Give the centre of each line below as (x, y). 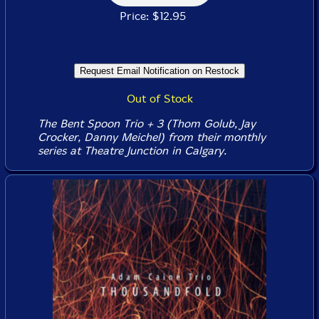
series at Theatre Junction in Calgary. (132, 151)
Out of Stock (159, 99)
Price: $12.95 (159, 16)
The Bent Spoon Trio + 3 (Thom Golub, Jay (146, 124)
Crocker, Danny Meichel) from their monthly (151, 137)
